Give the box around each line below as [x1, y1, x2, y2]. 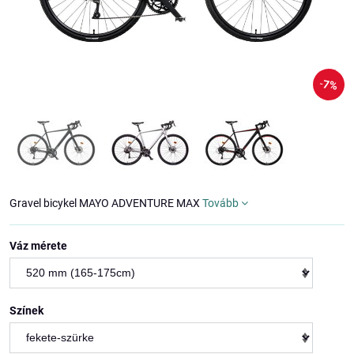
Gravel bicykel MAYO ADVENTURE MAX [9, 197, 202, 209]
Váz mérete [9, 239, 67, 252]
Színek [9, 304, 43, 317]
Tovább [202, 197, 239, 209]
